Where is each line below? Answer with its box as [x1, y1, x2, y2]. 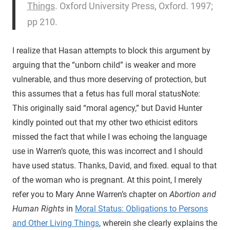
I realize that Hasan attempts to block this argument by [12, 45, 210, 55]
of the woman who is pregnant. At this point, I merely [12, 175, 202, 185]
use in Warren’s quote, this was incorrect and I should [12, 146, 203, 156]
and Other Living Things [12, 218, 99, 228]
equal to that [169, 160, 217, 170]
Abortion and [169, 189, 216, 199]
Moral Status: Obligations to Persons [75, 203, 208, 214]
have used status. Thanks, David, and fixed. [12, 160, 169, 170]
